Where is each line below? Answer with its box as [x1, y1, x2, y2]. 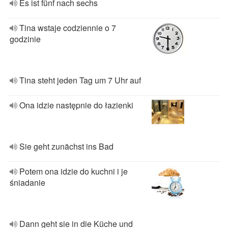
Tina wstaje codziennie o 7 [19, 22, 116, 34]
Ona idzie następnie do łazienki [19, 99, 133, 111]
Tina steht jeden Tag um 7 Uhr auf [19, 74, 141, 86]
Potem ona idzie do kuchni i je [19, 165, 128, 177]
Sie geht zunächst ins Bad [19, 140, 113, 152]
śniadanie [10, 177, 45, 188]
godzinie [10, 33, 41, 45]
